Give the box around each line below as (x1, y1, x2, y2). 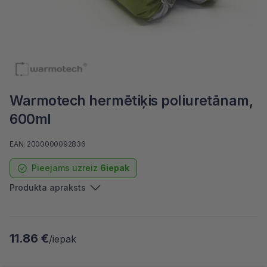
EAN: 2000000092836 (10, 139, 86, 148)
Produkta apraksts (10, 182, 86, 193)
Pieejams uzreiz (32, 163, 100, 173)
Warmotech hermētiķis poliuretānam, (10, 92, 253, 109)
